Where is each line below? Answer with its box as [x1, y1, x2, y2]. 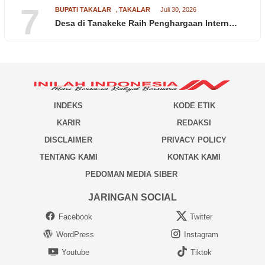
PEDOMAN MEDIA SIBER [85, 169, 177, 179]
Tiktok [190, 247, 212, 257]
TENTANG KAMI [39, 152, 98, 161]
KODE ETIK [173, 101, 215, 110]
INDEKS [54, 101, 83, 110]
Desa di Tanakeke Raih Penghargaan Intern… [55, 18, 237, 28]
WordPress [56, 230, 94, 239]
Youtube [61, 247, 89, 257]
